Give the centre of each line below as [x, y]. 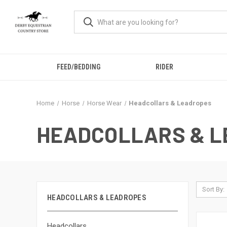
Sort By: [213, 189]
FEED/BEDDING [78, 67]
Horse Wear [104, 103]
